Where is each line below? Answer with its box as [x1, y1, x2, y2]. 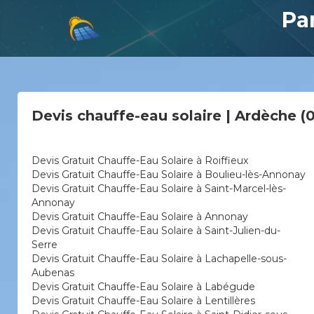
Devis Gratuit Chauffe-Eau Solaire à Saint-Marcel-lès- [32, 182, 286, 195]
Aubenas [32, 266, 74, 279]
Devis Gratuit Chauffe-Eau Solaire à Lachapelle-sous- [32, 252, 287, 265]
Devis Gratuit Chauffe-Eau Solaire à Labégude [32, 280, 255, 293]
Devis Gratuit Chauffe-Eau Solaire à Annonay [32, 210, 248, 223]
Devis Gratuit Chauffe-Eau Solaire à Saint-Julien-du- [32, 224, 280, 237]
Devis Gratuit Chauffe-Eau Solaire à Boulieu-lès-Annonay [32, 168, 306, 181]
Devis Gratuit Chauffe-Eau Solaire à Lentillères [32, 294, 255, 307]
